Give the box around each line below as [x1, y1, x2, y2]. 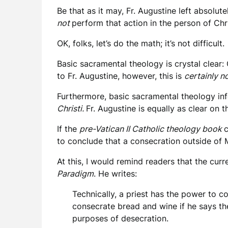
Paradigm [57, 168, 94, 179]
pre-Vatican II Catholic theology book [79, 124, 222, 134]
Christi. [57, 103, 86, 113]
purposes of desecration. [72, 213, 168, 223]
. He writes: [94, 168, 137, 179]
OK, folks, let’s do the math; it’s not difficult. [57, 38, 224, 48]
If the [57, 124, 79, 134]
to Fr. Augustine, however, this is [57, 71, 184, 81]
